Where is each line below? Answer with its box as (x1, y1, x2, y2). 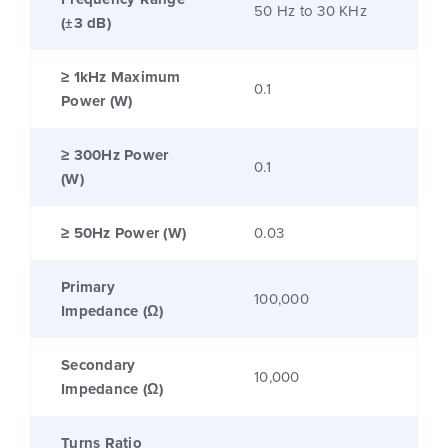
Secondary (61, 354, 136, 377)
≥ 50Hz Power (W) (61, 222, 186, 245)
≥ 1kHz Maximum (61, 66, 181, 89)
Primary (61, 276, 115, 299)
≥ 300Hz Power (61, 144, 169, 167)
